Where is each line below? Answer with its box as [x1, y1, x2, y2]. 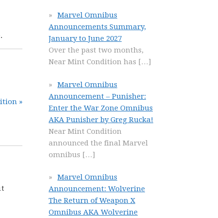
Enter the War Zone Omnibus [49, 103, 153, 112]
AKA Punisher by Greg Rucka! [49, 115, 153, 124]
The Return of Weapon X [49, 196, 135, 205]
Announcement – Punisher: [49, 91, 146, 101]
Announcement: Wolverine [49, 184, 145, 193]
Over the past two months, [49, 46, 144, 54]
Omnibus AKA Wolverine [49, 208, 138, 217]
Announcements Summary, [49, 22, 146, 31]
